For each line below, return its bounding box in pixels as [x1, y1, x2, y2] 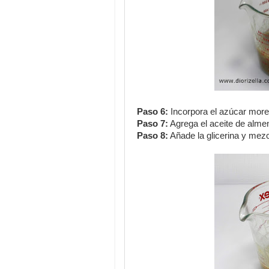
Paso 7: [137, 119, 168, 128]
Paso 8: [137, 131, 168, 141]
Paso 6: [137, 107, 168, 116]
